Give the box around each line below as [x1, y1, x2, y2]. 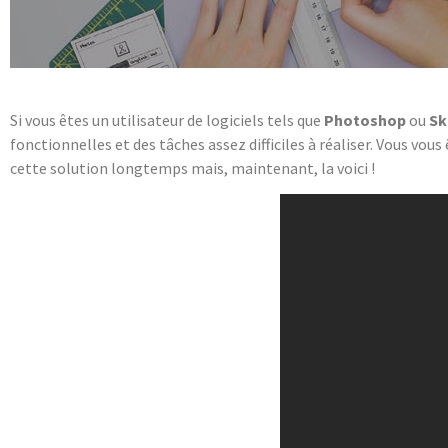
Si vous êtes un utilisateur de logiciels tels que [10, 110, 324, 130]
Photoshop [324, 110, 406, 130]
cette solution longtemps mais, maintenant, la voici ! [10, 158, 375, 178]
